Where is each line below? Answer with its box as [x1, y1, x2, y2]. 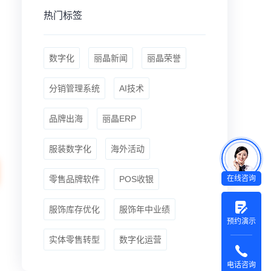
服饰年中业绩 [119, 204, 170, 214]
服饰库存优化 [49, 204, 100, 214]
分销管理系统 [49, 83, 100, 93]
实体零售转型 [49, 235, 100, 244]
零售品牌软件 [49, 174, 100, 184]
